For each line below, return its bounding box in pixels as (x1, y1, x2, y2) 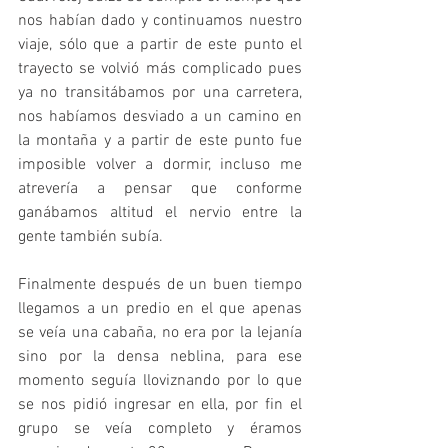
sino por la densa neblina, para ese (18, 346, 302, 367)
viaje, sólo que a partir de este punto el (18, 34, 302, 55)
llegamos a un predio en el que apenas (18, 298, 302, 319)
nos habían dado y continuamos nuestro (18, 10, 302, 31)
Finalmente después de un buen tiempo (18, 274, 302, 295)
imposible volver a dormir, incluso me (18, 154, 302, 175)
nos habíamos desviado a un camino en (18, 106, 302, 127)
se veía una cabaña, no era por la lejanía (18, 322, 302, 343)
